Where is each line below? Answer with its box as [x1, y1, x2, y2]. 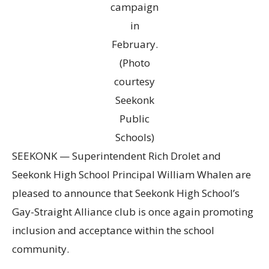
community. [12, 242, 69, 256]
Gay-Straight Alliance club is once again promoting [12, 205, 253, 219]
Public [119, 112, 150, 126]
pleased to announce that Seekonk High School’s [12, 186, 240, 201]
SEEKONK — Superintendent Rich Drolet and [12, 149, 221, 163]
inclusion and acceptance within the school [12, 223, 214, 238]
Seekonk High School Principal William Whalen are [12, 168, 251, 182]
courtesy [114, 74, 155, 89]
